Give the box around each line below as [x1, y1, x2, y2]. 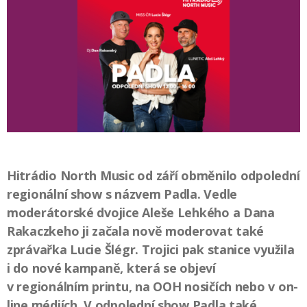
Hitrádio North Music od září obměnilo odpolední [7, 167, 300, 184]
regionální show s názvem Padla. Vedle [7, 185, 238, 202]
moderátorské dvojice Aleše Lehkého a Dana [7, 204, 275, 221]
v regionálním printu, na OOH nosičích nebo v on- [7, 278, 299, 295]
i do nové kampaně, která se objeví [7, 259, 216, 276]
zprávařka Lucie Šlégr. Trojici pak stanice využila [7, 241, 295, 258]
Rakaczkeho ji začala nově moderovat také [7, 222, 265, 239]
